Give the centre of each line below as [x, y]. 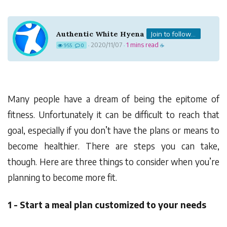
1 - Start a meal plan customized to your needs [107, 205]
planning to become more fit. [63, 177]
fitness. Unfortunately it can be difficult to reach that [113, 114]
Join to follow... [174, 33]
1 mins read [143, 44]
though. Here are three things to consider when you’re [113, 161]
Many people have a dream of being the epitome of [113, 99]
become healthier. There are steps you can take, [113, 146]
